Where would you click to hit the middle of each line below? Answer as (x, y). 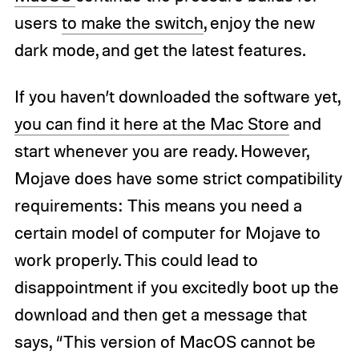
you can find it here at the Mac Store (151, 123)
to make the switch (132, 22)
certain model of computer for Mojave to (167, 232)
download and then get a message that (160, 314)
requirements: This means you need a (158, 205)
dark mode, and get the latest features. (159, 49)
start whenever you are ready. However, (161, 150)
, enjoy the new (259, 22)
